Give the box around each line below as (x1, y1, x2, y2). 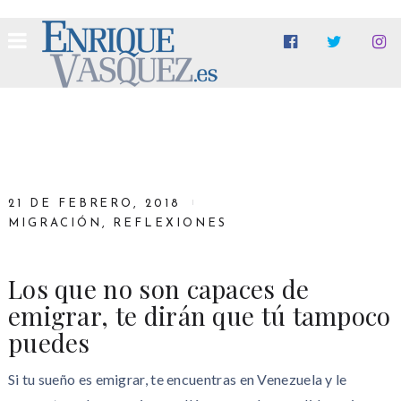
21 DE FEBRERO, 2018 (7, 198, 182, 209)
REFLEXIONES (113, 218, 227, 229)
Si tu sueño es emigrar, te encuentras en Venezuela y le (7, 371, 347, 388)
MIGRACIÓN (7, 218, 102, 229)
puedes (7, 326, 90, 359)
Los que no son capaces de (7, 272, 310, 305)
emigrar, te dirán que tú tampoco (7, 299, 391, 332)
